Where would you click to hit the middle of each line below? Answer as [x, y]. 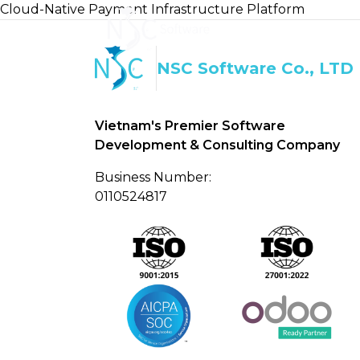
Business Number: [153, 177]
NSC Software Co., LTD [255, 68]
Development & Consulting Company [217, 145]
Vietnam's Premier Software [190, 126]
